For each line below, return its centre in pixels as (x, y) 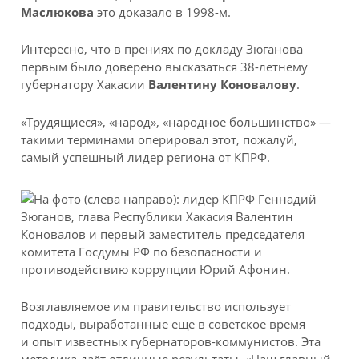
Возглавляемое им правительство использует (156, 307)
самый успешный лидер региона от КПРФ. (146, 157)
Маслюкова (58, 12)
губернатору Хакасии (85, 85)
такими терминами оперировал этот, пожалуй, (159, 139)
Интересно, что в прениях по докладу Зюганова (162, 49)
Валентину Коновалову (223, 85)
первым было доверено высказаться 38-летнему (165, 67)
